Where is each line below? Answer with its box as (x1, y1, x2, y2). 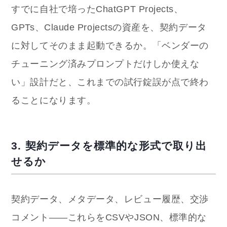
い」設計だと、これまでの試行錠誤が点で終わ (11, 77, 209, 87)
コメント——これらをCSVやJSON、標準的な (11, 212, 207, 223)
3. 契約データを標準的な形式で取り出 (11, 140, 207, 152)
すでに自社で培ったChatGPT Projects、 (11, 4, 183, 14)
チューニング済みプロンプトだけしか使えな (11, 58, 200, 69)
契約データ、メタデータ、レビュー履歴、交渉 (11, 194, 209, 205)
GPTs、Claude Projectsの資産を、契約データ (11, 22, 207, 32)
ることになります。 (11, 95, 96, 105)
